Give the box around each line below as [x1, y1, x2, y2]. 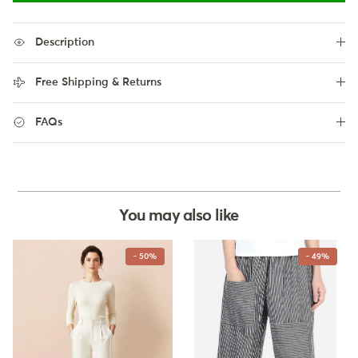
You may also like [119, 207, 239, 224]
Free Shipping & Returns [35, 76, 161, 88]
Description [35, 36, 94, 48]
